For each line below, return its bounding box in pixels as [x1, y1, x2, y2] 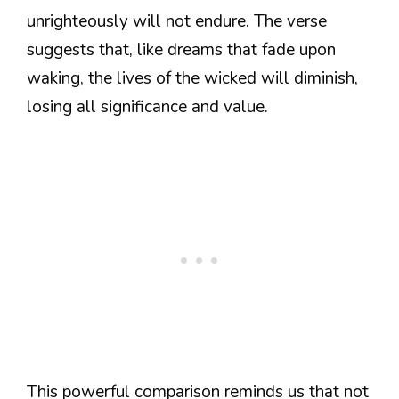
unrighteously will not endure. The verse [27, 9, 327, 33]
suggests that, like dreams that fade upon [27, 37, 336, 61]
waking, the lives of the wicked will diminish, [27, 66, 358, 90]
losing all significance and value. [27, 94, 268, 118]
